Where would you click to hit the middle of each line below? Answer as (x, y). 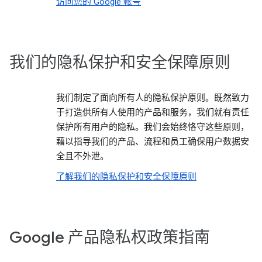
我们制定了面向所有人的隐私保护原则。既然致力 (153, 98)
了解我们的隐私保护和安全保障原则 (126, 177)
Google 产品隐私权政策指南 (110, 237)
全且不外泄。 (82, 156)
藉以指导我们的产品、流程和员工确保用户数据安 (153, 142)
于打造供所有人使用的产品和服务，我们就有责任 (153, 112)
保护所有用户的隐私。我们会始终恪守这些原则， (153, 127)
